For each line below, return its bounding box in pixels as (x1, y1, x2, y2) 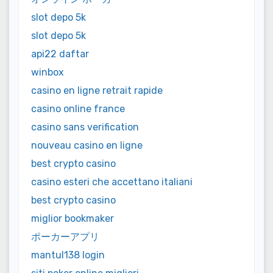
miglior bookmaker (31, 212, 114, 224)
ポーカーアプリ (31, 230, 99, 243)
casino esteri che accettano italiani (31, 175, 193, 188)
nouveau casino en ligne (31, 139, 143, 151)
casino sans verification (31, 121, 139, 133)
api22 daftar (31, 48, 89, 60)
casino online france (31, 102, 125, 115)
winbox (31, 66, 64, 78)
